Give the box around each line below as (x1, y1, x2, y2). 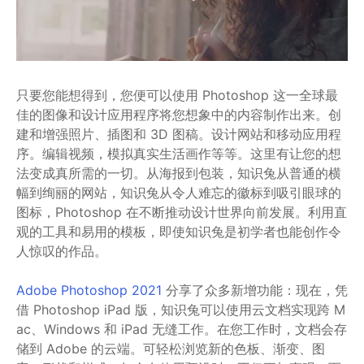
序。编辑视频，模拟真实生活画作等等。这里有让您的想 (16, 145, 341, 162)
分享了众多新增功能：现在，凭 (162, 281, 348, 298)
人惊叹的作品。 (16, 242, 107, 259)
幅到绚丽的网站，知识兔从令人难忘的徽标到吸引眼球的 (16, 184, 341, 201)
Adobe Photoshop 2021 (16, 281, 162, 298)
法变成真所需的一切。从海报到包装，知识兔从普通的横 (16, 164, 341, 181)
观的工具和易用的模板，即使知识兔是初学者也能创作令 (16, 223, 341, 240)
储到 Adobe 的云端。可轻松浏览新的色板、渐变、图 (16, 340, 325, 357)
